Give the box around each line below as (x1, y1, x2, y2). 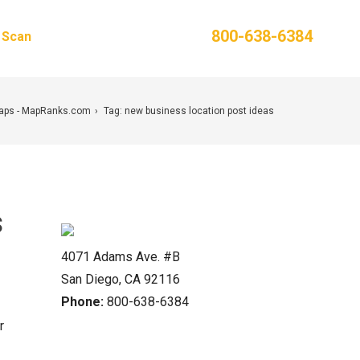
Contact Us (47, 29, 108, 44)
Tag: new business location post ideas (104, 105, 274, 117)
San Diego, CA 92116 (61, 272, 180, 287)
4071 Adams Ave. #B (61, 249, 180, 264)
